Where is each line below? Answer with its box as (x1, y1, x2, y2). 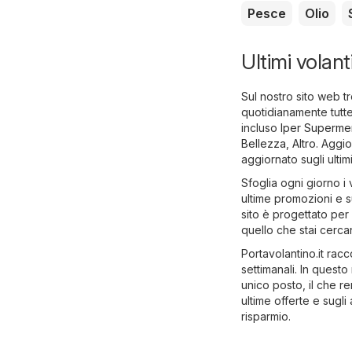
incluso (241, 121, 280, 135)
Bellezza (241, 137, 286, 151)
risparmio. (241, 310, 291, 324)
